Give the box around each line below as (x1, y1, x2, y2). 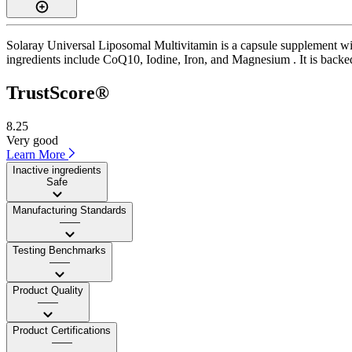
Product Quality (13, 284, 83, 296)
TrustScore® (6, 82, 109, 103)
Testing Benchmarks (13, 244, 106, 256)
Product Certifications (13, 324, 111, 336)
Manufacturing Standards (13, 203, 126, 216)
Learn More (6, 147, 68, 161)
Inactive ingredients (13, 163, 101, 176)
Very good (6, 133, 58, 147)
